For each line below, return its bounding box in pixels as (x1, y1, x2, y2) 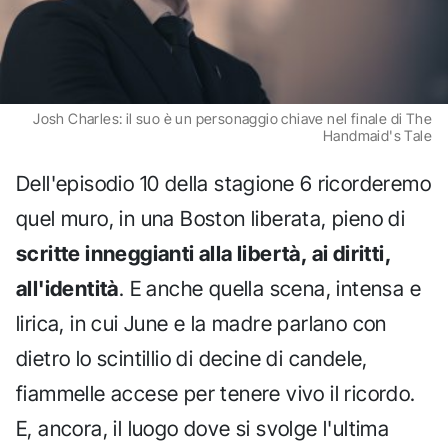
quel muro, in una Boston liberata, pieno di (16, 206, 406, 232)
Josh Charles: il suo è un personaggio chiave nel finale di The (33, 109, 432, 127)
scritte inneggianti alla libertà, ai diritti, (16, 241, 391, 267)
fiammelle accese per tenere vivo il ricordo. (16, 381, 416, 407)
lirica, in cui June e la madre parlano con (16, 311, 387, 337)
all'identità (16, 276, 119, 302)
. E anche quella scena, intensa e (118, 276, 422, 302)
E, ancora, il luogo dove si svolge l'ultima (16, 416, 390, 442)
